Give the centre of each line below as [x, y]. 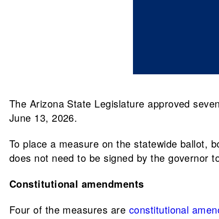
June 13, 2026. [43, 118]
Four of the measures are [69, 209]
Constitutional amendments [77, 184]
